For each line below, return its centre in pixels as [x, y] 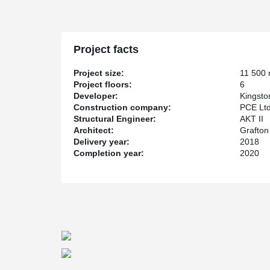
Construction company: [122, 107]
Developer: [96, 96]
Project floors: [103, 84]
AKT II [252, 118]
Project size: [99, 73]
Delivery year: [102, 141]
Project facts [106, 49]
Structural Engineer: [115, 118]
